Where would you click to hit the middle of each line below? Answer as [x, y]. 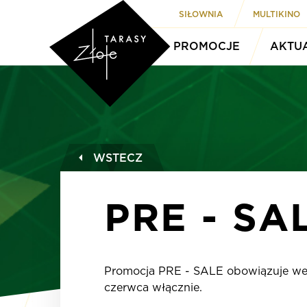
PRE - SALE [193, 271]
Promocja [131, 271]
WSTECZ [118, 158]
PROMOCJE [207, 46]
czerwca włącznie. [153, 287]
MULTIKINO [277, 14]
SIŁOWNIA [201, 14]
